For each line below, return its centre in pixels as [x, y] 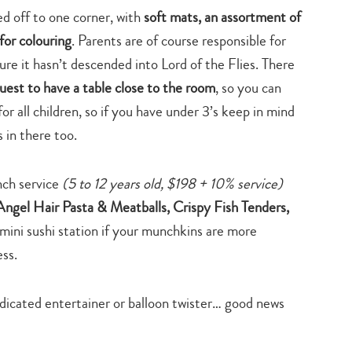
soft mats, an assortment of [222, 16]
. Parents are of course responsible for [179, 40]
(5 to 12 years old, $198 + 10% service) [171, 183]
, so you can [248, 87]
